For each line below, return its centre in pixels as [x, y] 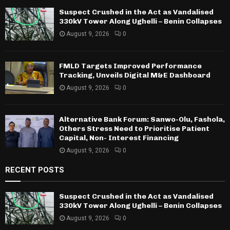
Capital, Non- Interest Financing [119, 138]
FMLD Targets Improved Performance [130, 66]
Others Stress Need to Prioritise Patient [134, 129]
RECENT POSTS [35, 170]
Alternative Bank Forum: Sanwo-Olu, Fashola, [142, 120]
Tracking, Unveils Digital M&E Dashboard [135, 75]
